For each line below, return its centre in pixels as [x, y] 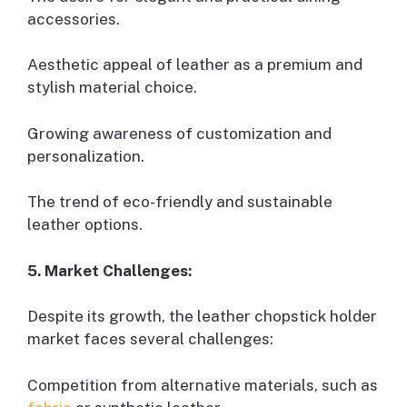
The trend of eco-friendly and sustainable [180, 202]
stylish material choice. [112, 88]
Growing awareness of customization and [179, 133]
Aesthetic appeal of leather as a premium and [195, 65]
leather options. [85, 225]
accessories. [74, 19]
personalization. [86, 156]
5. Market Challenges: [109, 270]
